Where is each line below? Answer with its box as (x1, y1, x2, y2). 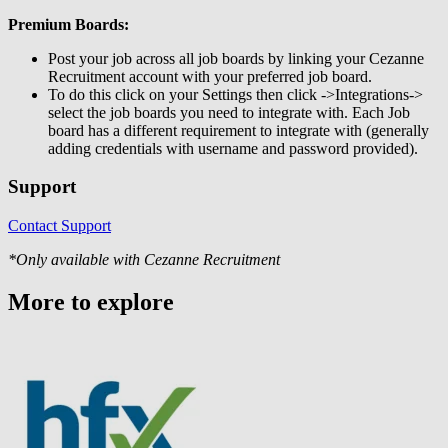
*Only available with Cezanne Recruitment (8, 251, 280, 269)
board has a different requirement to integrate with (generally (48, 121, 429, 139)
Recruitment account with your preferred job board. (48, 67, 372, 85)
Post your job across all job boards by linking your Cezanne (48, 49, 424, 67)
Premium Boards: (8, 15, 129, 33)
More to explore (8, 289, 174, 316)
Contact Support (8, 217, 111, 235)
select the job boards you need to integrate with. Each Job (48, 103, 410, 121)
